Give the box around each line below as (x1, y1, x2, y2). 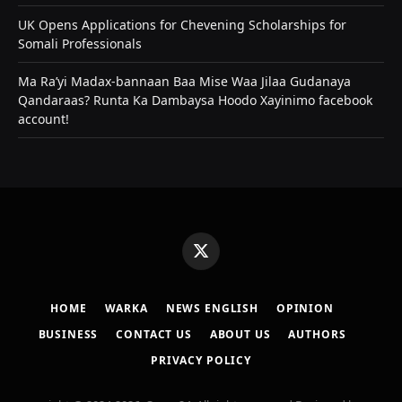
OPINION (275, 301, 334, 317)
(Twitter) (199, 267, 245, 284)
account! (18, 110, 69, 128)
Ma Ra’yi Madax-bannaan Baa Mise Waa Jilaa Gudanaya (18, 73, 351, 91)
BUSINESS (38, 327, 99, 343)
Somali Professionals (18, 35, 142, 53)
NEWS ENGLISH (165, 301, 258, 317)
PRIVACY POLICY (151, 353, 251, 369)
